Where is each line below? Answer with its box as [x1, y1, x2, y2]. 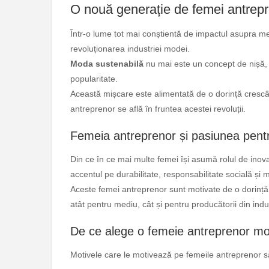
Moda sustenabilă [70, 58, 144, 68]
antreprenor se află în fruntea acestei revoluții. [70, 103, 246, 113]
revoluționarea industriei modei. [70, 43, 190, 53]
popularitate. [70, 73, 118, 83]
